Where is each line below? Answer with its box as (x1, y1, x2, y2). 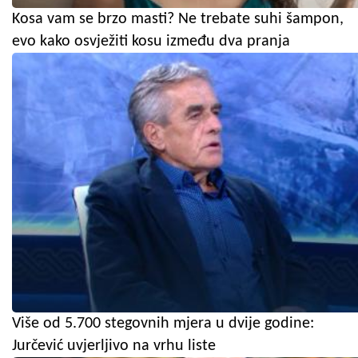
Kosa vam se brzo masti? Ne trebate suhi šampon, (12, 10, 344, 27)
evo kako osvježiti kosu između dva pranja (12, 33, 290, 50)
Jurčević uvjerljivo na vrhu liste (12, 337, 216, 354)
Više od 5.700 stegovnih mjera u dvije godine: (12, 315, 314, 332)
